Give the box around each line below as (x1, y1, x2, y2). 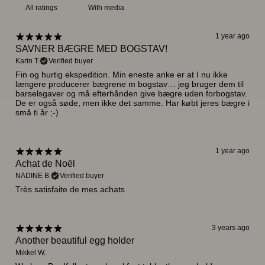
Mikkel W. (15, 248, 46, 257)
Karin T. (15, 56, 40, 65)
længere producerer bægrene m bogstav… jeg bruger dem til (15, 79, 244, 89)
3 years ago (212, 224, 250, 232)
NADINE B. (15, 171, 51, 180)
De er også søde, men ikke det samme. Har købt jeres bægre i (15, 98, 250, 108)
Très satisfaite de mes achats (15, 184, 125, 194)
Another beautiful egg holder (15, 235, 134, 245)
